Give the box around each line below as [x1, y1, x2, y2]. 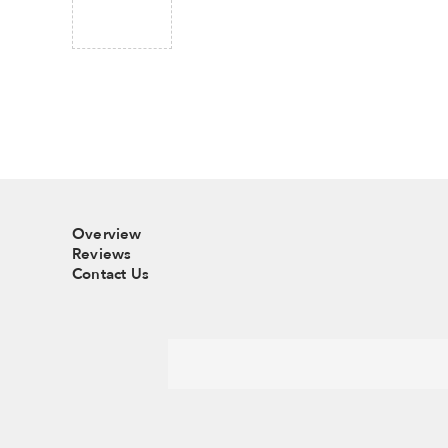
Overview [72, 224, 142, 244]
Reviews [72, 244, 132, 264]
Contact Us [72, 264, 149, 284]
